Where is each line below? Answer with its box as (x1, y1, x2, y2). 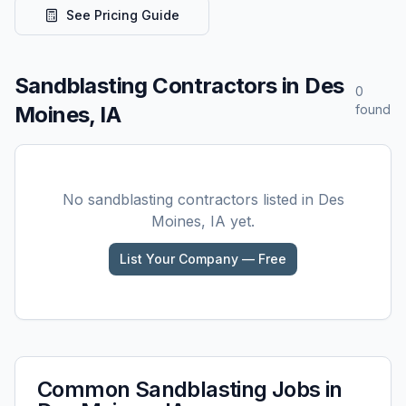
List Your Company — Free (120, 251, 286, 266)
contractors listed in (172, 190, 318, 208)
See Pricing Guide (66, 7, 179, 23)
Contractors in (147, 72, 305, 99)
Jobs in (266, 376, 343, 402)
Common (37, 376, 135, 402)
